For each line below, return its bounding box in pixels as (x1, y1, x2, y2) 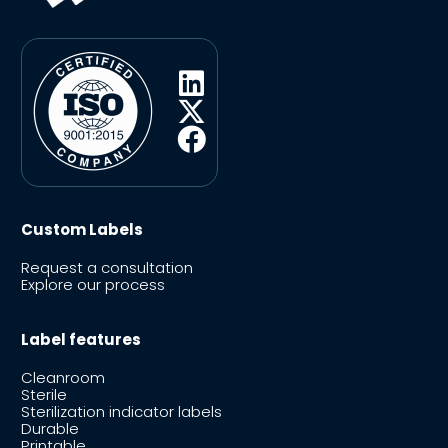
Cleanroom (21, 367, 105, 389)
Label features (21, 329, 141, 351)
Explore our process (21, 274, 165, 296)
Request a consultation (21, 257, 193, 279)
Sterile (21, 384, 67, 406)
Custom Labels (21, 219, 143, 241)
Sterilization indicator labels (21, 401, 222, 423)
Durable (21, 418, 79, 440)
